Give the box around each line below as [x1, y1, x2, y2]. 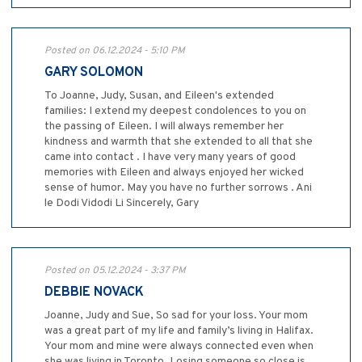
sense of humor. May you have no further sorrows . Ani [44, 181, 312, 196]
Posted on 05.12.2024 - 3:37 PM [44, 264, 186, 278]
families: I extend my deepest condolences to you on [44, 104, 306, 119]
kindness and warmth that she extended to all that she [44, 135, 313, 149]
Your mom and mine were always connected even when [44, 339, 314, 354]
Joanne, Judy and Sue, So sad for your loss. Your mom [44, 309, 308, 323]
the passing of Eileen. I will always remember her [44, 120, 284, 134]
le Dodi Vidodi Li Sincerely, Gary [44, 196, 199, 211]
